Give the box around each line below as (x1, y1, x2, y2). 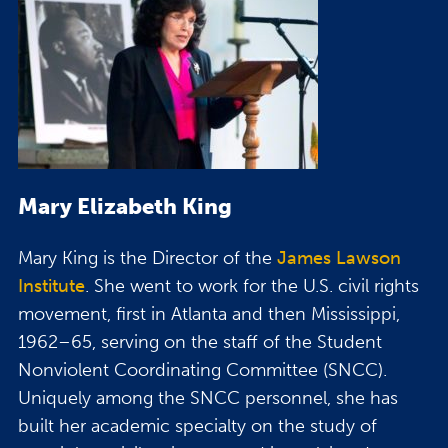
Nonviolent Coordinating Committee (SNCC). (18, 359, 387, 382)
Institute (18, 275, 85, 298)
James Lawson (277, 247, 401, 270)
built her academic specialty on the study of (18, 415, 377, 438)
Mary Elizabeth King (18, 193, 232, 221)
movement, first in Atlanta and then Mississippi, (18, 303, 400, 326)
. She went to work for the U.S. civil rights (85, 275, 419, 298)
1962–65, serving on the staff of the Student (18, 331, 382, 354)
